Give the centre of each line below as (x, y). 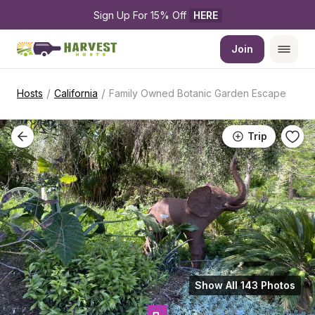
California (76, 93)
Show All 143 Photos (245, 285)
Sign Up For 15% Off (141, 15)
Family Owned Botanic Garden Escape (198, 93)
